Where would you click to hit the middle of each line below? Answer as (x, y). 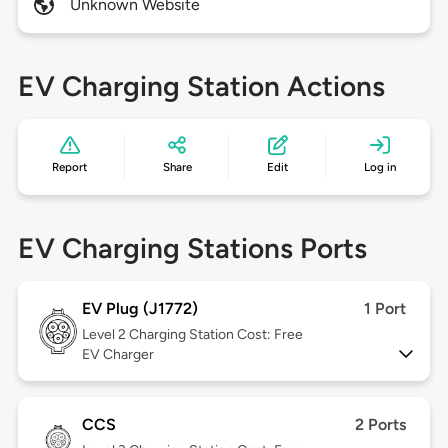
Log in (379, 167)
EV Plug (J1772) (139, 309)
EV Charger (117, 355)
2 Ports (381, 425)
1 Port (385, 309)
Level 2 (105, 335)
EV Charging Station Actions (201, 86)
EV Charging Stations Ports (192, 248)
